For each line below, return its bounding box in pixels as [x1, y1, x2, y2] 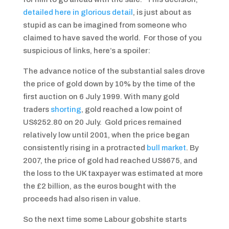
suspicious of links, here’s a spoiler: [22, 47, 150, 55]
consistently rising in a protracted [22, 144, 147, 152]
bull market [146, 144, 186, 152]
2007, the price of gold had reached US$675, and [22, 156, 197, 165]
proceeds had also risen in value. [22, 195, 141, 203]
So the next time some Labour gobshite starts [22, 215, 187, 223]
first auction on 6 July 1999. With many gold [22, 93, 179, 101]
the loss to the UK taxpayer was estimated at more [22, 169, 203, 177]
